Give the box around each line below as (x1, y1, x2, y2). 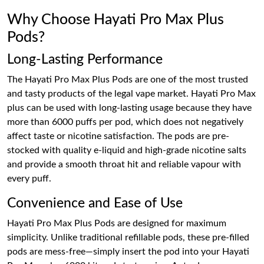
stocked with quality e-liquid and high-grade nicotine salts (7, 145, 246, 155)
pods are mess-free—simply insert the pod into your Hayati (7, 246, 249, 256)
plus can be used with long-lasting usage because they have (7, 103, 252, 113)
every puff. (7, 173, 51, 183)
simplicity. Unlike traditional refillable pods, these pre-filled (7, 232, 249, 242)
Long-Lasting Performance (7, 52, 163, 67)
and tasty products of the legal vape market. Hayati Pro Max (7, 88, 256, 98)
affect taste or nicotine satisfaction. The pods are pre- (7, 131, 229, 141)
